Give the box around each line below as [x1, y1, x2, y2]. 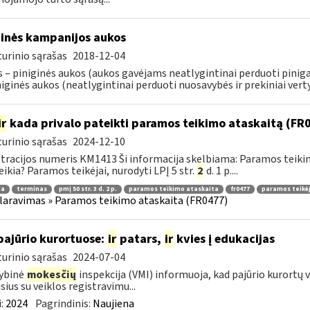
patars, [116, 230, 164, 248]
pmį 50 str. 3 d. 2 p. [58, 184, 117, 194]
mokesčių [26, 267, 76, 282]
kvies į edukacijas [173, 230, 275, 248]
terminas [16, 184, 47, 194]
